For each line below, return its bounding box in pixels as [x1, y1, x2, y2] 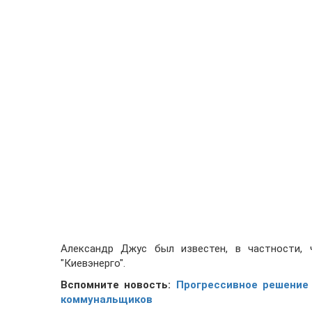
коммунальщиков [61, 293, 153, 306]
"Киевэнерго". [61, 257, 125, 270]
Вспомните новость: [61, 279, 176, 292]
